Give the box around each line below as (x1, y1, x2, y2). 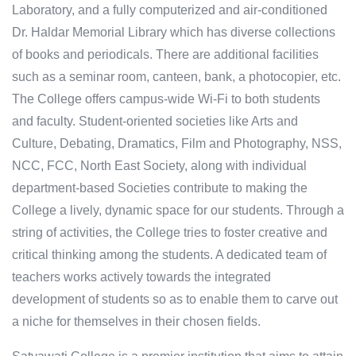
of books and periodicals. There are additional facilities (12, 48, 319, 62)
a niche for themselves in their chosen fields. (12, 315, 261, 329)
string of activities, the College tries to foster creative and (12, 226, 327, 240)
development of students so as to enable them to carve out (12, 292, 338, 307)
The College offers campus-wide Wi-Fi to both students (12, 92, 320, 106)
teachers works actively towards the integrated (12, 270, 271, 284)
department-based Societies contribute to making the (12, 181, 308, 195)
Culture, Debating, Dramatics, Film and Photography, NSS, (12, 137, 342, 151)
